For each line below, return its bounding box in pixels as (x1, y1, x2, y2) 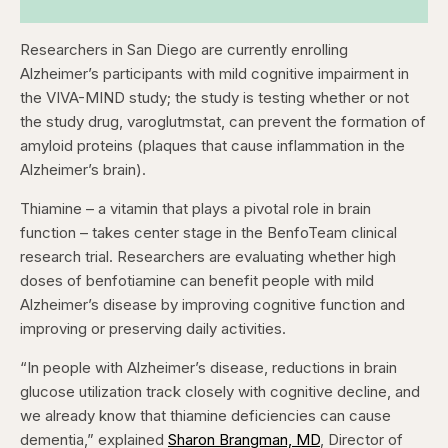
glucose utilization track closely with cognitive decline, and (20, 382, 420, 402)
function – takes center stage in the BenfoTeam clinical (20, 223, 397, 243)
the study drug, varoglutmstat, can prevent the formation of (20, 112, 426, 132)
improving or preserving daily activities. (20, 319, 286, 339)
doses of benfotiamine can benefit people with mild (20, 271, 374, 291)
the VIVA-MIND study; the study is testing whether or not (20, 88, 409, 108)
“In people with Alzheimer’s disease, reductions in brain (20, 358, 397, 378)
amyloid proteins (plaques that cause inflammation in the (20, 136, 405, 156)
